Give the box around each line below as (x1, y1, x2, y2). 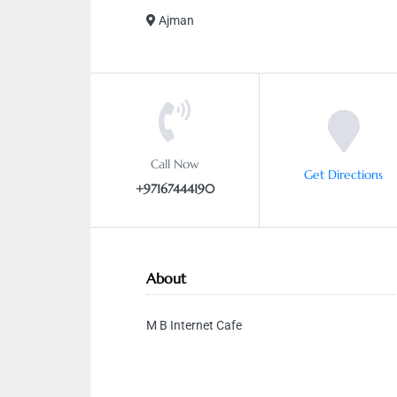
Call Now (150, 155, 199, 171)
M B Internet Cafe (146, 318, 242, 332)
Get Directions (304, 166, 383, 182)
